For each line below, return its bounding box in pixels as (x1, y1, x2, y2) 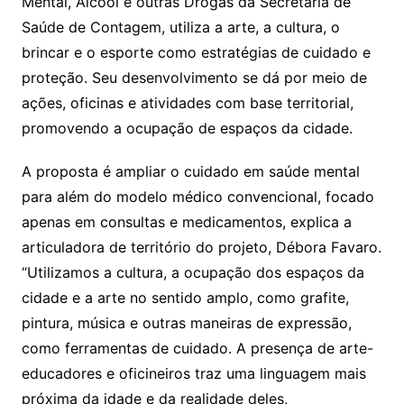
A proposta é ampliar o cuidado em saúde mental (21, 162, 360, 181)
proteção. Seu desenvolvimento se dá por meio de (21, 69, 367, 87)
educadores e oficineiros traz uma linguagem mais (21, 364, 366, 383)
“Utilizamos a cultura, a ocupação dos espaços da (21, 263, 364, 282)
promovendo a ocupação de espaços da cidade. (21, 119, 353, 138)
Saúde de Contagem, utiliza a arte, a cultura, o (21, 18, 340, 37)
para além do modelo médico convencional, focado (21, 188, 374, 207)
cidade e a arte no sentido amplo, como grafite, (21, 289, 349, 308)
